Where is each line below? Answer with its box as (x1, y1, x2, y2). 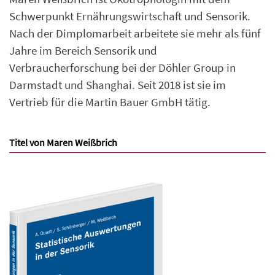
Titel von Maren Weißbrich (9, 136, 117, 149)
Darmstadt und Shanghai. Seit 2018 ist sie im (9, 78, 226, 92)
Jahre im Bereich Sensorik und (9, 44, 157, 58)
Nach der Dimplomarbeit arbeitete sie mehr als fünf (9, 26, 261, 41)
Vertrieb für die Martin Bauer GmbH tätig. (9, 95, 211, 109)
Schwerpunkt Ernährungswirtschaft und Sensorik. (9, 9, 250, 23)
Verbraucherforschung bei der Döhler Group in (9, 61, 236, 75)
